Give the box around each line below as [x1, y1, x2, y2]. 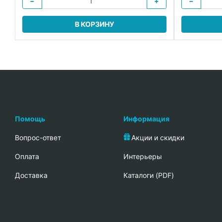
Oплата [15, 152, 39, 161]
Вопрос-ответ [15, 133, 61, 142]
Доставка [15, 170, 48, 179]
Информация [123, 114, 169, 123]
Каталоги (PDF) [123, 170, 174, 179]
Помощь [15, 114, 45, 123]
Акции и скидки [131, 133, 184, 142]
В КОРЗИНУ [75, 20, 114, 29]
